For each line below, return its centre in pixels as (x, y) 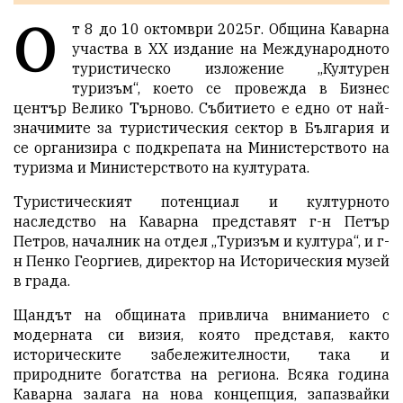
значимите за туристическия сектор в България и (201, 127)
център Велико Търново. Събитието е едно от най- (201, 107)
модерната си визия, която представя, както (201, 334)
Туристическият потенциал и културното (201, 201)
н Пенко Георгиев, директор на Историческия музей (201, 260)
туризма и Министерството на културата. (161, 167)
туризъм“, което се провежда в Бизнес (231, 88)
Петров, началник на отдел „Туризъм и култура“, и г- (201, 241)
